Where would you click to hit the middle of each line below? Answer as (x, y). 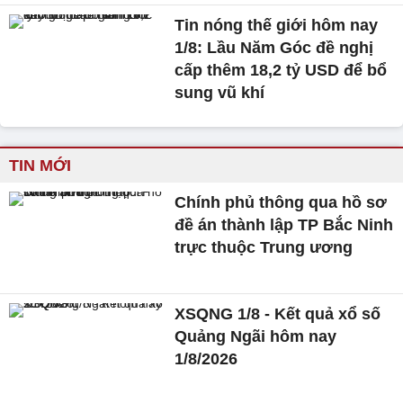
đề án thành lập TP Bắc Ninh (284, 225)
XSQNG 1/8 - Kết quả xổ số (278, 314)
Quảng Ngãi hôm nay (256, 337)
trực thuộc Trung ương (264, 248)
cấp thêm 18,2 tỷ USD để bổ (281, 71)
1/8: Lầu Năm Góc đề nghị (274, 48)
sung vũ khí (220, 93)
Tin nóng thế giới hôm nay (277, 26)
